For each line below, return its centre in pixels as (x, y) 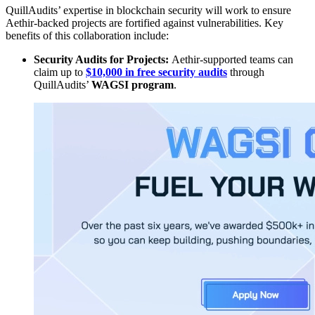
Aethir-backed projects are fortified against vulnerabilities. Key (144, 23)
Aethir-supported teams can (232, 60)
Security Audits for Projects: (103, 60)
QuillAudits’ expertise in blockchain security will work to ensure (148, 11)
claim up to (60, 72)
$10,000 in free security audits (156, 72)
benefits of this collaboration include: (87, 36)
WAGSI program (133, 85)
